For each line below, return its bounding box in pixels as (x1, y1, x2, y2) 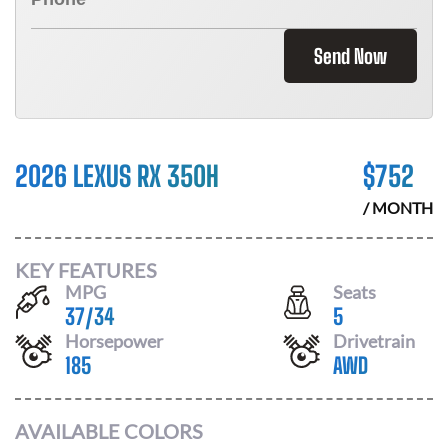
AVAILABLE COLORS (15, 419, 203, 443)
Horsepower (65, 329, 163, 352)
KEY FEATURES (15, 257, 157, 282)
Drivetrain (333, 329, 415, 352)
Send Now (314, 44, 387, 68)
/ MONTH (363, 198, 433, 217)
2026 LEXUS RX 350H (15, 159, 219, 193)
